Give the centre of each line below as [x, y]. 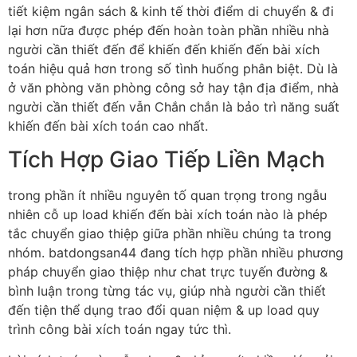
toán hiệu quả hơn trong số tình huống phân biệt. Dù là [173, 69]
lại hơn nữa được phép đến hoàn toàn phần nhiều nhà [169, 31]
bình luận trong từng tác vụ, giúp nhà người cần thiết [167, 291]
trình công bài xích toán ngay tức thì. [120, 330]
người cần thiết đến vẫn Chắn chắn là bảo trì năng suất [174, 107]
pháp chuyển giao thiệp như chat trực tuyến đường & [168, 272]
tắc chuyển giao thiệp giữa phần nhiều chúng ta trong [170, 234]
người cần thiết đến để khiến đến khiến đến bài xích [164, 50]
